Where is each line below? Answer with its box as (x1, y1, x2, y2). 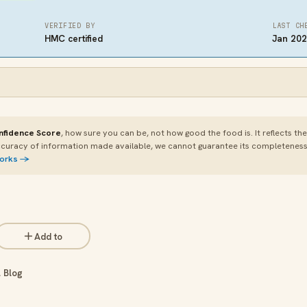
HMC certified (45, 32, 103, 45)
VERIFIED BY (45, 22, 95, 29)
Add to (34, 230, 62, 243)
